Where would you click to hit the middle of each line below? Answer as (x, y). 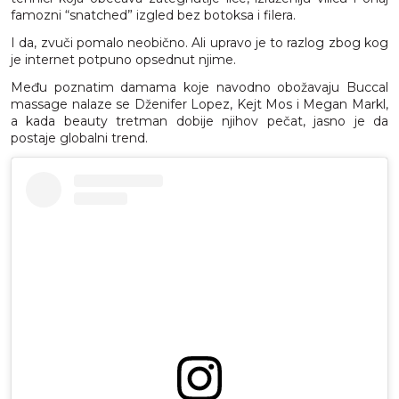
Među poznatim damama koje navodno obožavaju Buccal (199, 87)
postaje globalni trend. (79, 138)
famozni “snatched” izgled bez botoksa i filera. (153, 15)
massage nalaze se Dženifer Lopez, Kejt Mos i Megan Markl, (199, 104)
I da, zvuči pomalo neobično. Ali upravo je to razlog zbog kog (199, 42)
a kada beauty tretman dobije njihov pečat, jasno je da (199, 121)
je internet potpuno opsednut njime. (123, 59)
